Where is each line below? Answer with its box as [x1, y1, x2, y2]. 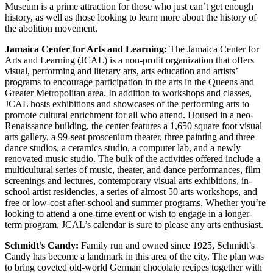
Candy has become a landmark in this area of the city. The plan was [5, 251, 264, 262]
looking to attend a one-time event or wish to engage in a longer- [5, 208, 252, 219]
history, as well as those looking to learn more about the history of [5, 12, 257, 23]
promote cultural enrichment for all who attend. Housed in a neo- [5, 110, 253, 121]
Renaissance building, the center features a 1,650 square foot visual [5, 121, 262, 132]
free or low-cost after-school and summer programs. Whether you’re [5, 197, 266, 208]
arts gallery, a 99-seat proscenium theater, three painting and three [5, 132, 255, 143]
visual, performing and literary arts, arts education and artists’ [5, 66, 238, 77]
